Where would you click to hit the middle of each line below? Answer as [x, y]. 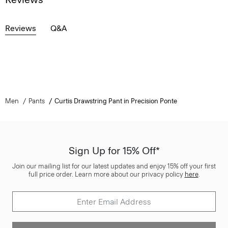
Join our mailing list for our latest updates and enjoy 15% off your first [114, 166]
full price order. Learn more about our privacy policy [106, 174]
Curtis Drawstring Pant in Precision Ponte [116, 101]
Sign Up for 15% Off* [114, 151]
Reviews [21, 28]
